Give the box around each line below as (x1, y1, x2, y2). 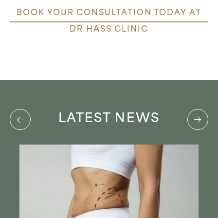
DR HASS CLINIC (70, 25, 148, 34)
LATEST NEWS (58, 113, 160, 126)
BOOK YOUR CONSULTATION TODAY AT (17, 9, 201, 17)
